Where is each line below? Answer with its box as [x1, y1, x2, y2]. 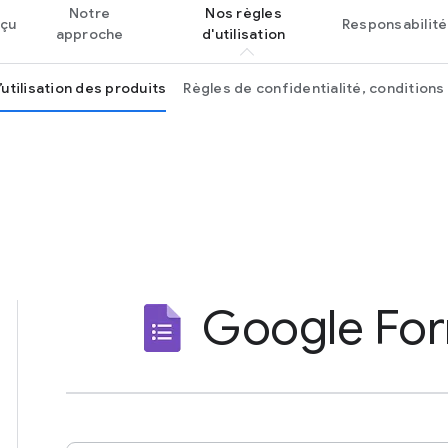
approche [55, 25, 124, 43]
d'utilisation [202, 25, 286, 43]
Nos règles [205, 4, 282, 22]
